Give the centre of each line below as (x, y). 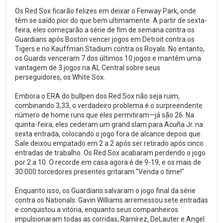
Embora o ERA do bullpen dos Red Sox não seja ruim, (97, 96)
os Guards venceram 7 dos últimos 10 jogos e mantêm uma (108, 58)
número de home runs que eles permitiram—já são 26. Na (105, 115)
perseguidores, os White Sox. (60, 77)
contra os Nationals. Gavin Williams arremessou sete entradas (111, 200)
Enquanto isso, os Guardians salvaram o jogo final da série (105, 191)
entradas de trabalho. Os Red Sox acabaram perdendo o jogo (110, 153)
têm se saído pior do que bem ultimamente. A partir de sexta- (111, 21)
